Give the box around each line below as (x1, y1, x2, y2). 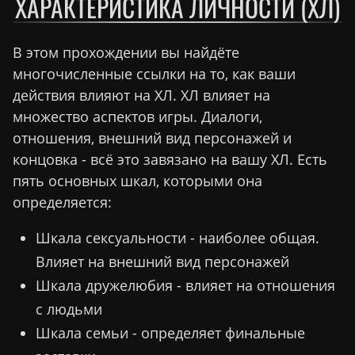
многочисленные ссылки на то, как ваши (13, 64, 296, 84)
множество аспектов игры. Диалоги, (13, 107, 262, 127)
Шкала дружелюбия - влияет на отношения (35, 276, 335, 296)
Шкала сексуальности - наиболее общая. (35, 228, 319, 248)
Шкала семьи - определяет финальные (35, 323, 305, 343)
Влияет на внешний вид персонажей (35, 252, 289, 272)
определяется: (13, 193, 112, 212)
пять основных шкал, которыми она (13, 171, 262, 191)
